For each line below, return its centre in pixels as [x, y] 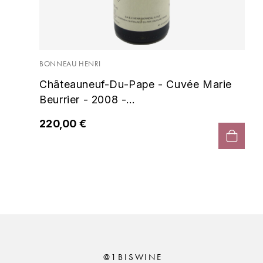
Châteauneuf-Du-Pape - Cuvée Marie [136, 84]
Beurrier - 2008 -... [87, 99]
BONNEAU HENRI [70, 63]
